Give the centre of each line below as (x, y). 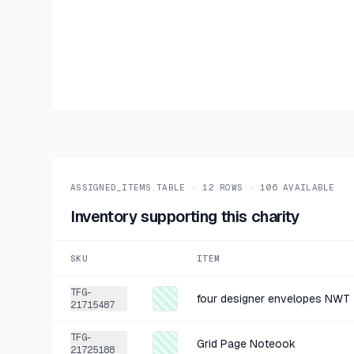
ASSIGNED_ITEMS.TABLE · (137, 187)
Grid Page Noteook (246, 344)
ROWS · (234, 187)
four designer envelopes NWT (273, 299)
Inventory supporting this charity (185, 217)
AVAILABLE (306, 187)
